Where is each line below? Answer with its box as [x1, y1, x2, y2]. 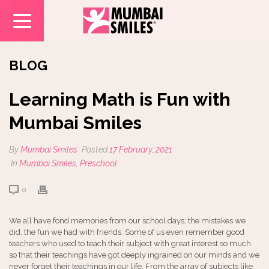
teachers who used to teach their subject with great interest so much [9, 239, 251, 248]
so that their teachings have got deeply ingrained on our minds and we [9, 250, 259, 259]
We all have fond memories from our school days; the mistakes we [9, 216, 246, 225]
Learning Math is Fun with [9, 89, 231, 110]
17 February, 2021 [109, 145, 172, 154]
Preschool [80, 159, 117, 168]
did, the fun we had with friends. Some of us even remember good [9, 228, 244, 237]
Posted [80, 145, 109, 154]
